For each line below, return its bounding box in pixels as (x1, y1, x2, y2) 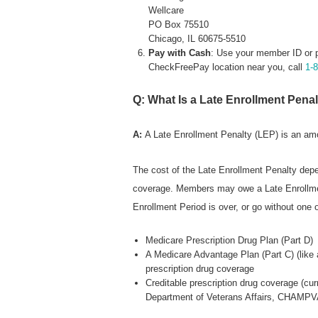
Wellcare (148, 5, 185, 16)
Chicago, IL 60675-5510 (148, 33, 246, 45)
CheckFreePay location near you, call (148, 62, 306, 73)
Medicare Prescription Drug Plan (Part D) (145, 235, 313, 246)
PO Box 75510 (148, 19, 209, 31)
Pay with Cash (148, 48, 212, 59)
